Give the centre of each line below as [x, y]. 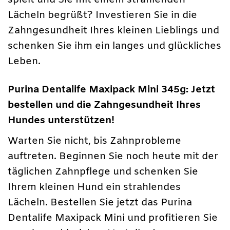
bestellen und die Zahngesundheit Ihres [104, 106]
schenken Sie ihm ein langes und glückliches [114, 46]
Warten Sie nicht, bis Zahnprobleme [94, 141]
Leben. [24, 61]
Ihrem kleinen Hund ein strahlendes [94, 187]
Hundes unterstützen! [61, 121]
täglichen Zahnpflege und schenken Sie [103, 172]
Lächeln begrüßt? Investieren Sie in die [102, 15]
